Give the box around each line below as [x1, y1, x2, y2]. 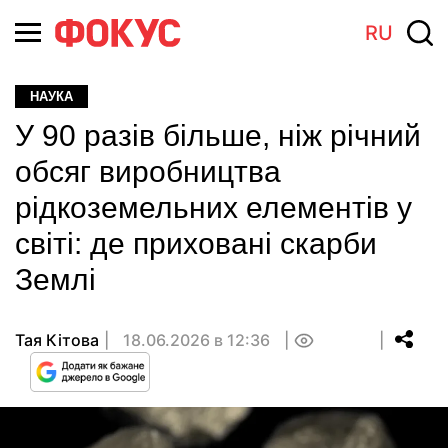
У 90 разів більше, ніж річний [15, 119, 421, 152]
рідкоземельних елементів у [15, 191, 412, 224]
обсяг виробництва [15, 155, 281, 188]
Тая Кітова [15, 330, 99, 350]
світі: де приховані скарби [15, 227, 377, 260]
